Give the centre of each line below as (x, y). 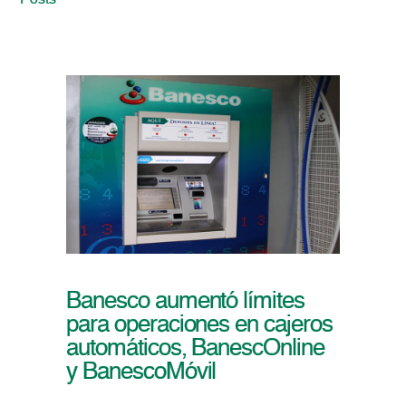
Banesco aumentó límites (185, 302)
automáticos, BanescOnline (195, 349)
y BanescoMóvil (141, 373)
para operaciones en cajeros (199, 326)
